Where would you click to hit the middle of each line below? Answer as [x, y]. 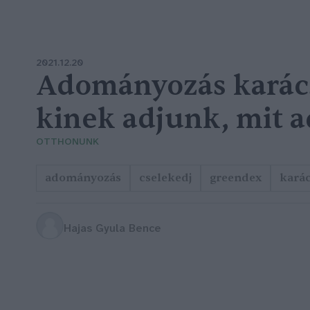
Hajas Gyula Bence [112, 229]
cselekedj [165, 177]
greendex [236, 177]
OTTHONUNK [67, 142]
